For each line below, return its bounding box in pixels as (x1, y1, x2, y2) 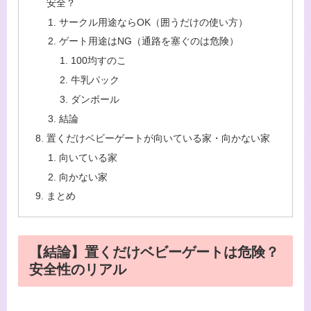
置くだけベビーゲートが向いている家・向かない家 (47, 132, 271, 144)
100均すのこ (70, 55, 126, 67)
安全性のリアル (29, 262, 126, 278)
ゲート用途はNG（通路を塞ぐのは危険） (58, 35, 239, 47)
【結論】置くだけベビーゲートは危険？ (29, 244, 279, 260)
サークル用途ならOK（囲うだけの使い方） (58, 16, 248, 28)
